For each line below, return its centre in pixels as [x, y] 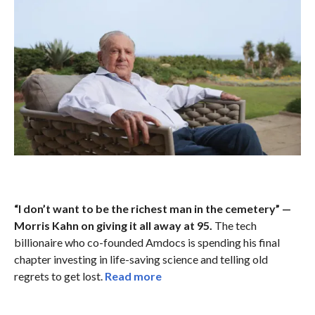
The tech [234, 225]
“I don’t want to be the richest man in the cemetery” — [152, 208]
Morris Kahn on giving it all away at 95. [113, 225]
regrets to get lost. [59, 276]
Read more [133, 276]
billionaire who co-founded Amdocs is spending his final [147, 242]
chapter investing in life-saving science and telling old [141, 259]
